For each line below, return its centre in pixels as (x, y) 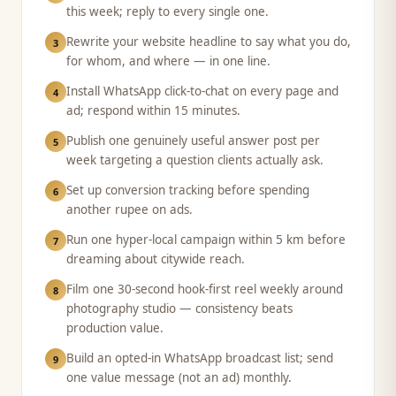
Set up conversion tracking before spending (188, 190)
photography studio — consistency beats (179, 308)
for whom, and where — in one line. (168, 61)
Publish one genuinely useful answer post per (193, 141)
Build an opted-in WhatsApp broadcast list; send (200, 358)
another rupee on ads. (129, 209)
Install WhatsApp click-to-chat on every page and (202, 91)
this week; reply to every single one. (168, 11)
